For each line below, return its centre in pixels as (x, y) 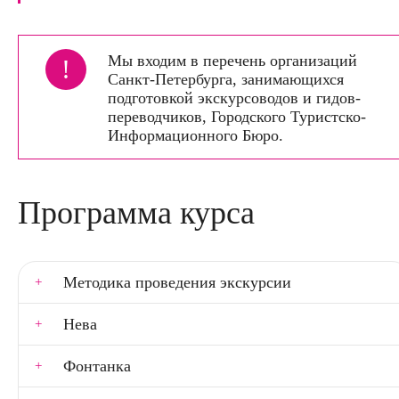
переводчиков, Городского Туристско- (237, 117)
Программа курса (136, 213)
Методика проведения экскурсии (177, 282)
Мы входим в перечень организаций (232, 61)
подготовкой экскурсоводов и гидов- (234, 98)
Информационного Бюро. (195, 135)
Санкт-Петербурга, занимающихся (226, 79)
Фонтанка (97, 366)
